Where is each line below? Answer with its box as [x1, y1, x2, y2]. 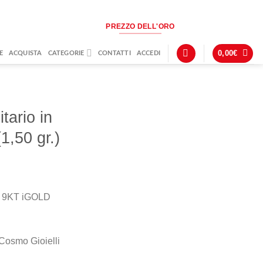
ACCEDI [136, 50, 161, 57]
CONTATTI [98, 50, 131, 57]
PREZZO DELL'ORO [106, 22, 175, 30]
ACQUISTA [8, 50, 42, 57]
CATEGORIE [48, 50, 85, 57]
